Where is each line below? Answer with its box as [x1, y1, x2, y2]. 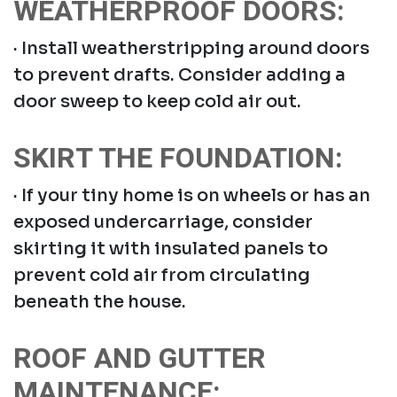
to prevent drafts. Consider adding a [13, 63, 346, 86]
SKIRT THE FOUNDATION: [13, 136, 343, 179]
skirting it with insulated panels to [13, 237, 328, 260]
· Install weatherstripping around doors [13, 36, 370, 59]
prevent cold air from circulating [13, 263, 310, 286]
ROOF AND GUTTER [13, 337, 266, 379]
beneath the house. [13, 290, 186, 313]
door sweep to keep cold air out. [13, 90, 301, 113]
